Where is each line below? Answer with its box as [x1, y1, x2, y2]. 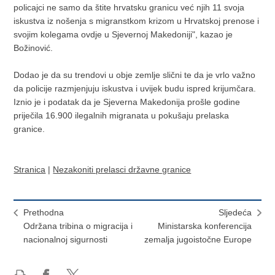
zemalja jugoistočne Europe [144, 234, 252, 244]
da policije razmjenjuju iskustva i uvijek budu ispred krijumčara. [14, 83, 257, 93]
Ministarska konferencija [157, 220, 252, 231]
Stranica [14, 164, 46, 174]
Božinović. [14, 42, 53, 53]
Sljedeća [218, 207, 252, 217]
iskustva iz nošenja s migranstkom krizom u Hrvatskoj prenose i [14, 15, 260, 26]
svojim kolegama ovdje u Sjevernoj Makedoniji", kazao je [14, 29, 233, 39]
